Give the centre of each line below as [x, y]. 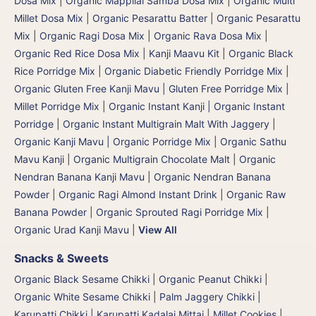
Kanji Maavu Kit [184, 53]
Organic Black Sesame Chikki [82, 279]
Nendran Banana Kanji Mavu [79, 176]
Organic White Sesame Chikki [82, 296]
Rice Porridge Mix [55, 71]
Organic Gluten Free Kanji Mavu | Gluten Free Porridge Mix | [152, 88]
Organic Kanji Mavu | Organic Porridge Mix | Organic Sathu [150, 141]
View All [158, 229]
